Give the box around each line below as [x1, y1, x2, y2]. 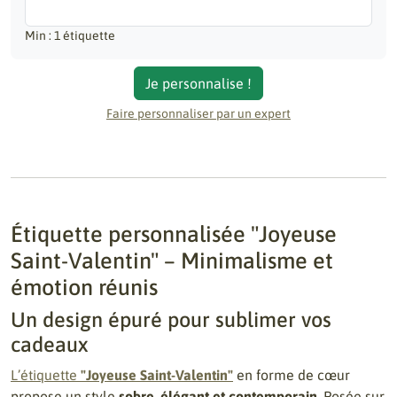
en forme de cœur [233, 367, 350, 383]
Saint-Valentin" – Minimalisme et [11, 247, 333, 273]
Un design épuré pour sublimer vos [11, 307, 331, 331]
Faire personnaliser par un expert [106, 106, 291, 121]
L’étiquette [11, 367, 81, 383]
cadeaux [11, 332, 88, 356]
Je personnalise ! [145, 75, 252, 91]
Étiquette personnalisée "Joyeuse [11, 221, 337, 246]
